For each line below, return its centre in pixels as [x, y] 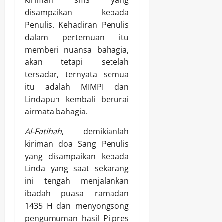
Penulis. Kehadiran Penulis [77, 25]
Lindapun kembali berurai [77, 99]
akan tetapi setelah [77, 62]
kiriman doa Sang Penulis [77, 144]
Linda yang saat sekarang [77, 169]
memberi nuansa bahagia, [77, 50]
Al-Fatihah [43, 132]
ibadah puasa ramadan [77, 194]
